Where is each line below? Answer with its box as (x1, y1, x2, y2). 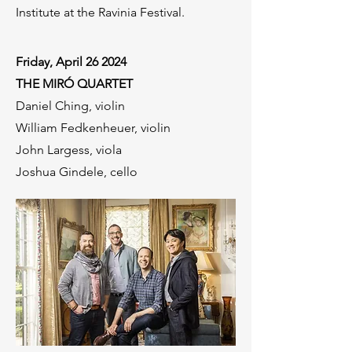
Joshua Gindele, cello (16, 164, 137, 179)
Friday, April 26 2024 (16, 54, 126, 69)
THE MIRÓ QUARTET (16, 76, 133, 91)
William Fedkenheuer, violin (16, 120, 170, 135)
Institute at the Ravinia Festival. (16, 5, 188, 20)
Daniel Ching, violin (16, 98, 125, 113)
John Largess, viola (16, 142, 122, 157)
